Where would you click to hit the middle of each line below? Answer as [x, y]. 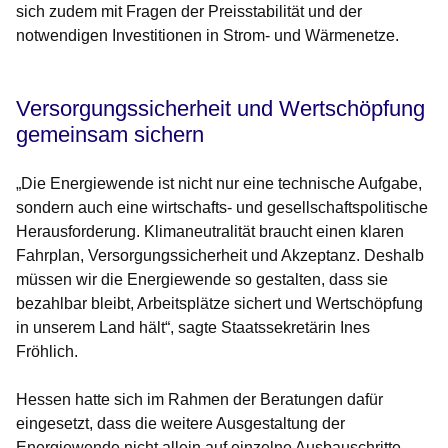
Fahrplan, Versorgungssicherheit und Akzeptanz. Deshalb [220, 256]
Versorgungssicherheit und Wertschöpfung [220, 109]
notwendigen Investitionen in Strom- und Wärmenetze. [207, 36]
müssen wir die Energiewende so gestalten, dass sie [202, 280]
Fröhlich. [47, 352]
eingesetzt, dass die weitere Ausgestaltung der [180, 424]
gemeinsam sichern [110, 135]
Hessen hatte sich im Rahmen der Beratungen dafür [199, 400]
